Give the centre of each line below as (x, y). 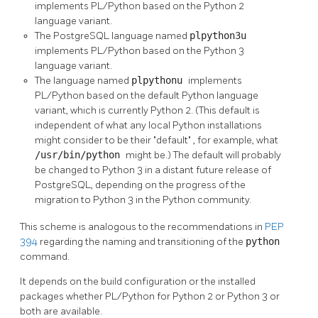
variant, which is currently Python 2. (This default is (147, 110)
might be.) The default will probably (203, 155)
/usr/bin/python (80, 154)
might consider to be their (94, 140)
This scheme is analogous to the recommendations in (142, 226)
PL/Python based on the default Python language (147, 95)
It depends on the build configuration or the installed (138, 281)
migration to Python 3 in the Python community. (143, 199)
